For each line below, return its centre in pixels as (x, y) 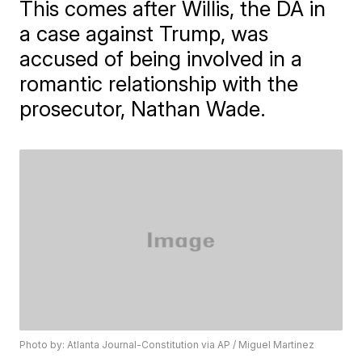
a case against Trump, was (144, 34)
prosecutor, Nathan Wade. (143, 109)
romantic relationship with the (159, 84)
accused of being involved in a (161, 59)
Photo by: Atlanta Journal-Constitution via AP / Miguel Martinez (167, 345)
